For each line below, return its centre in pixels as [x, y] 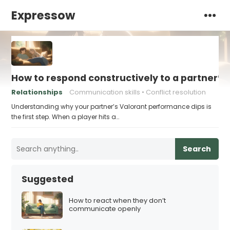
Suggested [48, 179]
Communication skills [105, 92]
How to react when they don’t [118, 201]
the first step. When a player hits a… [65, 117]
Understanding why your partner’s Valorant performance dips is [112, 107]
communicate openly [105, 209]
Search [197, 149]
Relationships [37, 92]
